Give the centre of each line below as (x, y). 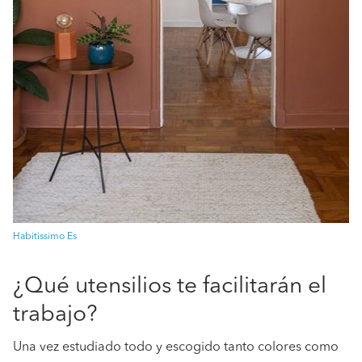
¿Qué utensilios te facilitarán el (170, 287)
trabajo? (55, 315)
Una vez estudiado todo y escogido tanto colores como (176, 347)
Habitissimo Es (45, 237)
